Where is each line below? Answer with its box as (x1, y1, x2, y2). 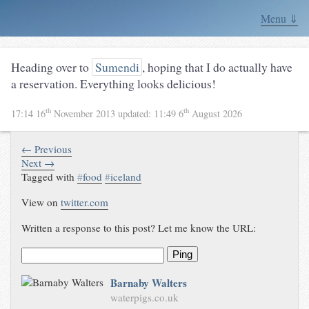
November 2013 (51, 106, 118, 120)
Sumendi (94, 59, 139, 75)
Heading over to (11, 59, 92, 75)
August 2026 (189, 106, 242, 120)
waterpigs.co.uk (110, 290, 179, 305)
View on (21, 195, 61, 209)
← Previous (21, 141, 72, 156)
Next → (21, 155, 55, 170)
